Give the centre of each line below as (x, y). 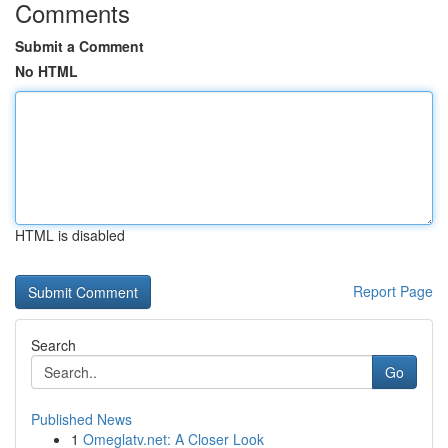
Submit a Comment (79, 46)
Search (53, 345)
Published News (81, 419)
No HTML (46, 71)
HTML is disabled (70, 235)
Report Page (393, 291)
